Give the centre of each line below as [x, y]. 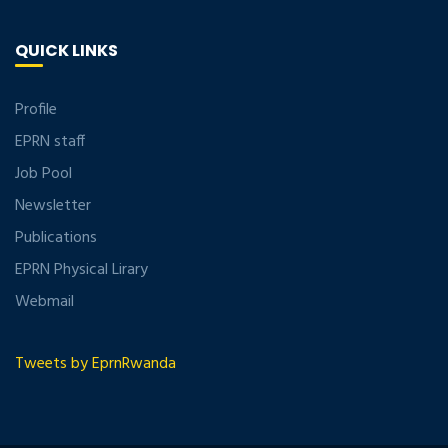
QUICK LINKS [66, 51]
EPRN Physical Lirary [81, 270]
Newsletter [53, 206]
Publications [56, 238]
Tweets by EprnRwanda [95, 364]
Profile [36, 110]
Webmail [44, 302]
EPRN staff [50, 142]
